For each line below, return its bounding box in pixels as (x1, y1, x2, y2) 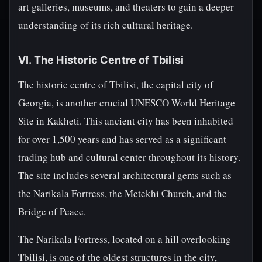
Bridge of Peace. (18, 205, 86, 218)
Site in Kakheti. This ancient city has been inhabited (18, 114, 233, 127)
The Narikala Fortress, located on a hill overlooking (18, 232, 231, 246)
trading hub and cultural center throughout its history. (18, 150, 240, 164)
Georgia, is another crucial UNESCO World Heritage (18, 96, 235, 109)
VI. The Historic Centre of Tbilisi (18, 54, 184, 66)
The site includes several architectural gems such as (18, 168, 232, 182)
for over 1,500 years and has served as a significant (18, 132, 226, 146)
